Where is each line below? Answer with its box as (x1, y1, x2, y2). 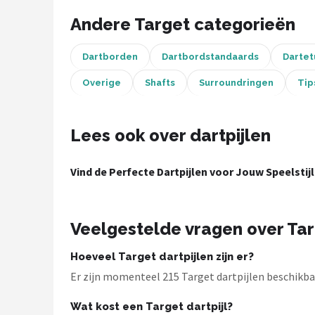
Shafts (145, 77, 175, 88)
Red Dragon (27, 67, 95, 80)
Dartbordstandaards (162, 51, 259, 62)
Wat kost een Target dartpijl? (70, 300, 233, 313)
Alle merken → (27, 101, 110, 115)
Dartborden (82, 51, 138, 62)
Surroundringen (199, 77, 274, 88)
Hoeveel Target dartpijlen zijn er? (70, 250, 254, 263)
